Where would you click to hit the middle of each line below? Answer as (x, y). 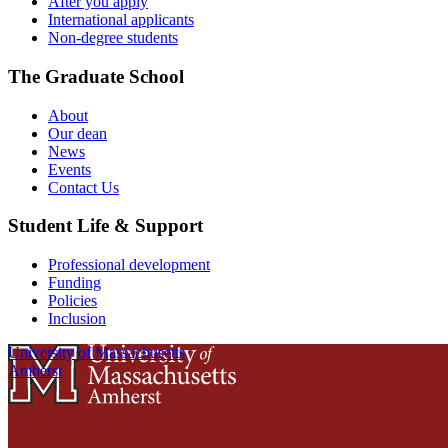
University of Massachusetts (96, 353)
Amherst (35, 371)
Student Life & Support (105, 226)
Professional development (129, 265)
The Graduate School (96, 76)
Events (69, 169)
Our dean (77, 133)
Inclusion (77, 319)
